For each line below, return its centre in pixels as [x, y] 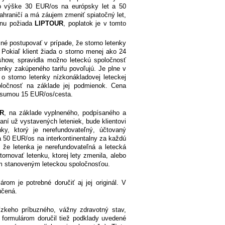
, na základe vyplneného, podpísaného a [65, 113]
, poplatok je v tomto [95, 24]
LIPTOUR [49, 24]
